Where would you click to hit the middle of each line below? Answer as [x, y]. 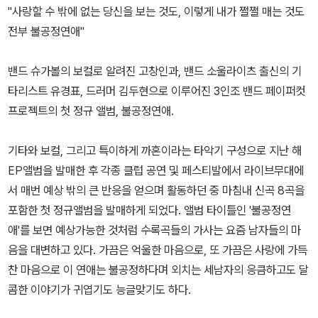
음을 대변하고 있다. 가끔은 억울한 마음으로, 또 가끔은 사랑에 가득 [158, 250]
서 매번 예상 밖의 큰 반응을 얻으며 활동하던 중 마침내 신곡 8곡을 [156, 191]
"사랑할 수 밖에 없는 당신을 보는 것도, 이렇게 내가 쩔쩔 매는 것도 [156, 12]
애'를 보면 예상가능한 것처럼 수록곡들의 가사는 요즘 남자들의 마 [154, 230]
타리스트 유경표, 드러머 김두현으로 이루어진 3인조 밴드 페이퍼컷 [157, 91]
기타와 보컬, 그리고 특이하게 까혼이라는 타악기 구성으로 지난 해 [155, 151]
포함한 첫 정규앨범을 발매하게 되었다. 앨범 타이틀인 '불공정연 [149, 210]
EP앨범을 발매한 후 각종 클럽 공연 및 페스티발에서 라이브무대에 [156, 171]
